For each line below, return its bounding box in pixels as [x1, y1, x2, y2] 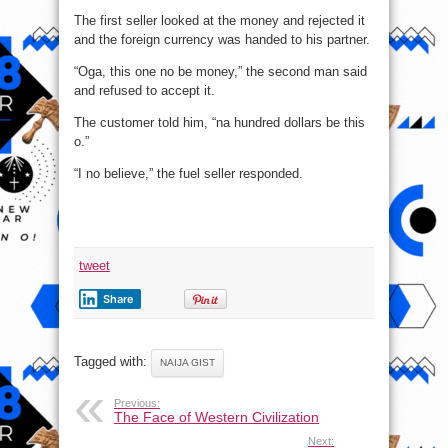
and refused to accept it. [74, 83, 215, 99]
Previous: [114, 397, 160, 410]
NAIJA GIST [160, 357, 215, 369]
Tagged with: [74, 354, 151, 370]
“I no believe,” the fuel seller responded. [74, 166, 303, 182]
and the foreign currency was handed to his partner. [74, 32, 370, 48]
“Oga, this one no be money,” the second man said [74, 64, 367, 80]
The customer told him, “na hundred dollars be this [74, 115, 365, 131]
